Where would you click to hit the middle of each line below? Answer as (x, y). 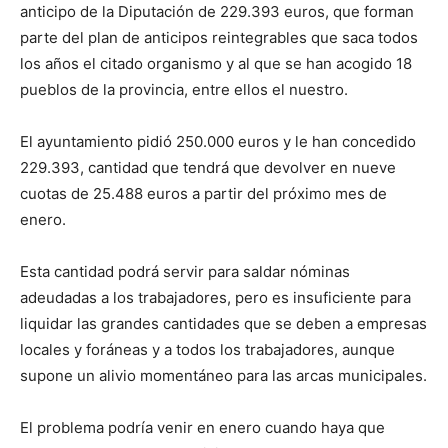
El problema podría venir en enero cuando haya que (202, 428)
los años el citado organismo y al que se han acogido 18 (216, 64)
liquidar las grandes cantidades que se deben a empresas (223, 324)
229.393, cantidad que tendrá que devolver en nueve (208, 168)
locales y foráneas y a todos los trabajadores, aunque (207, 350)
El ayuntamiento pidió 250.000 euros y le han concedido (218, 142)
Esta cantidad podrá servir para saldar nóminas (185, 272)
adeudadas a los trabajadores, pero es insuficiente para (215, 298)
